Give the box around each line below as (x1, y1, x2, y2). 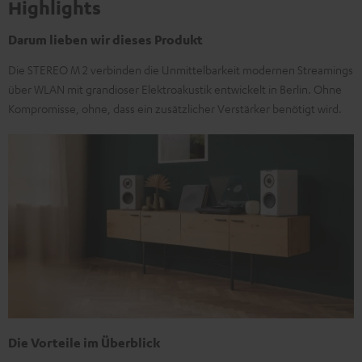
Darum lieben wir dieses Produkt (8, 32, 203, 48)
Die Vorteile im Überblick (8, 335, 160, 351)
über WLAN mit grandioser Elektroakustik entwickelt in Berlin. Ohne (8, 82, 342, 96)
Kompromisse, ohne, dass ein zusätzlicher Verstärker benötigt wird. (8, 101, 342, 116)
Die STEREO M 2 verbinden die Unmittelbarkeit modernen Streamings (8, 62, 353, 77)
